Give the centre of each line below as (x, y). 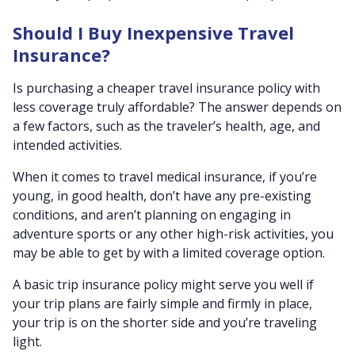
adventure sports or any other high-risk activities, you (173, 234)
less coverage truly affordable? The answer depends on (177, 107)
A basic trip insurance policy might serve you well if (163, 284)
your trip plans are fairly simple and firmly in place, (162, 303)
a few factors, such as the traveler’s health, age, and (166, 126)
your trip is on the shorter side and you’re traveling (165, 323)
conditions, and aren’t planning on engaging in (152, 215)
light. (27, 342)
